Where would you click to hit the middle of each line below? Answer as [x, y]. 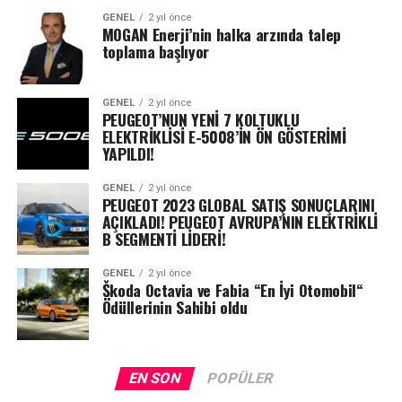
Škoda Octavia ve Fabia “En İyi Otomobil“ [232, 289]
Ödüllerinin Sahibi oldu [175, 306]
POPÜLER [240, 378]
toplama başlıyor [156, 51]
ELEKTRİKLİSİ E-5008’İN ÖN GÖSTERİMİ [224, 136]
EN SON [155, 378]
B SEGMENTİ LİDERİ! [164, 238]
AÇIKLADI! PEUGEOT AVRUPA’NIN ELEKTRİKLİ [240, 221]
